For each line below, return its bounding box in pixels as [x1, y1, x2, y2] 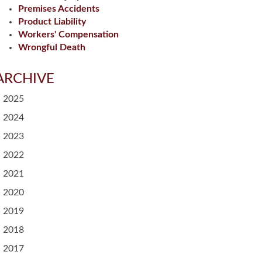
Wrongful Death [18, 43, 85, 52]
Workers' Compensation [18, 30, 119, 39]
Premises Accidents [18, 4, 99, 13]
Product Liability [18, 17, 86, 26]
